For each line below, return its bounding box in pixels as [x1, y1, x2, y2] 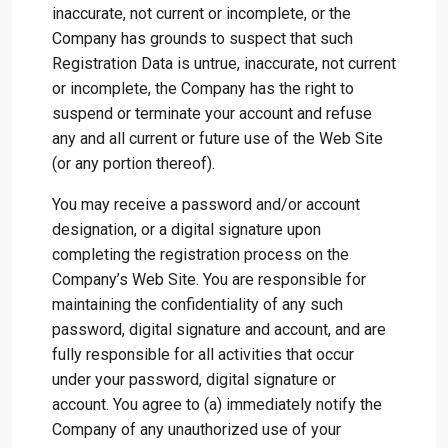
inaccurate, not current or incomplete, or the [52, 4, 351, 23]
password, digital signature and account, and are [52, 320, 386, 339]
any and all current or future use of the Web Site [52, 129, 383, 148]
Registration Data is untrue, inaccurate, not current [52, 54, 396, 73]
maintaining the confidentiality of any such [52, 295, 343, 314]
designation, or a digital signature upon [52, 220, 321, 239]
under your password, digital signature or [52, 370, 336, 389]
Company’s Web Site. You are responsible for [52, 270, 366, 289]
